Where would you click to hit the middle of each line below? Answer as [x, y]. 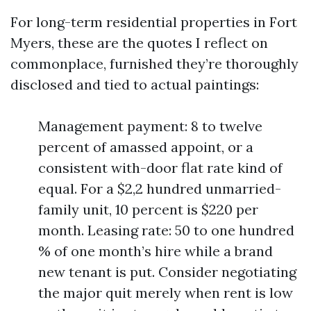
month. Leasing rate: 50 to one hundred [166, 230]
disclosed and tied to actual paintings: [135, 84]
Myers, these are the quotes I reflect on [139, 43]
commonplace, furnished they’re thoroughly [154, 64]
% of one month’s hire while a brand [155, 251]
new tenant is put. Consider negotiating [167, 272]
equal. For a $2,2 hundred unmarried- [160, 188]
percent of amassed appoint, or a [146, 147]
